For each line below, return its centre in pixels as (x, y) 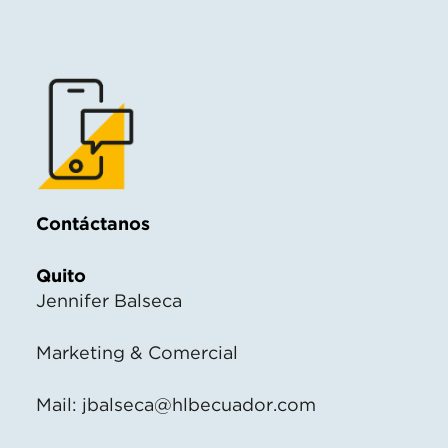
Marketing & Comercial (137, 352)
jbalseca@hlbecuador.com (199, 404)
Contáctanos (93, 223)
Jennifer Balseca (109, 300)
